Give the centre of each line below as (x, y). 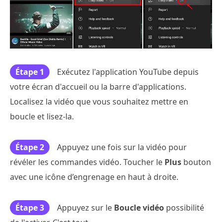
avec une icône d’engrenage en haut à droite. (94, 177)
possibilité (185, 208)
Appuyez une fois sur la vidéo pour (122, 147)
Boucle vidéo (140, 208)
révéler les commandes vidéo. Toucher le (87, 162)
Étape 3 (30, 208)
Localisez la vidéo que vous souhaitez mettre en (99, 102)
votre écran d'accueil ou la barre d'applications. (98, 87)
